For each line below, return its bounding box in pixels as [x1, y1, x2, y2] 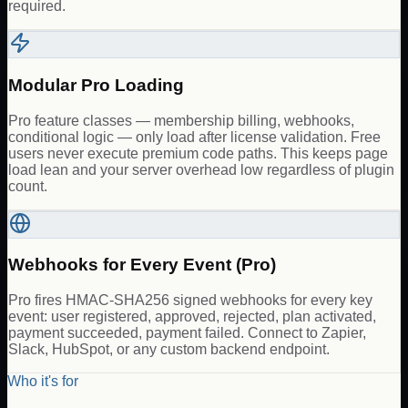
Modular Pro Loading [8, 75, 184, 95]
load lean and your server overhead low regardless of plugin [8, 161, 394, 178]
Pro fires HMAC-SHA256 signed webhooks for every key [8, 292, 372, 309]
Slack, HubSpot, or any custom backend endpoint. [8, 342, 330, 358]
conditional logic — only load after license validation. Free [8, 128, 381, 145]
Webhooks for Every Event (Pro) [8, 255, 276, 275]
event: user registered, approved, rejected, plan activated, [8, 309, 376, 325]
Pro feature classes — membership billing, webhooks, [8, 112, 354, 128]
